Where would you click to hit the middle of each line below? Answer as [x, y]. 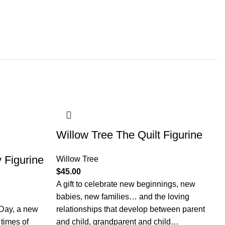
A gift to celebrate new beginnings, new [126, 184]
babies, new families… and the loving [123, 197]
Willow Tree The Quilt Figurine [129, 135]
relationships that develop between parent [131, 209]
